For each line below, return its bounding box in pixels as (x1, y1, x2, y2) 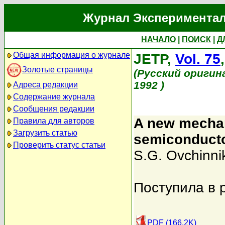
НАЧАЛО (141, 35, 176, 44)
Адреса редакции (13, 80, 78, 89)
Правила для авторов (13, 117, 94, 125)
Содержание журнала (13, 92, 95, 101)
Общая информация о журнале (13, 51, 130, 59)
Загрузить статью (13, 129, 77, 137)
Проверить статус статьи (13, 141, 105, 149)
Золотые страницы (22, 65, 93, 74)
